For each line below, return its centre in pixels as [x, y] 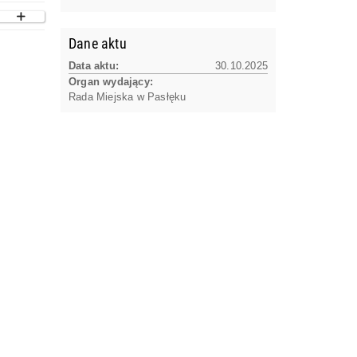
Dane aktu [98, 43]
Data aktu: [94, 66]
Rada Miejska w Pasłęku [127, 97]
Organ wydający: [111, 82]
